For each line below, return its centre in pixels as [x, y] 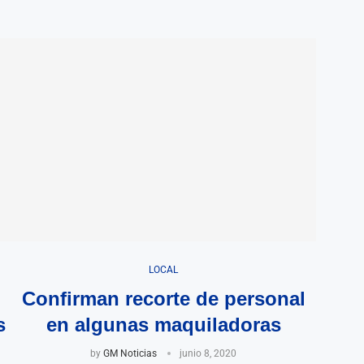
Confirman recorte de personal [163, 298]
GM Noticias [130, 353]
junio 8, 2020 [208, 353]
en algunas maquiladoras [163, 324]
